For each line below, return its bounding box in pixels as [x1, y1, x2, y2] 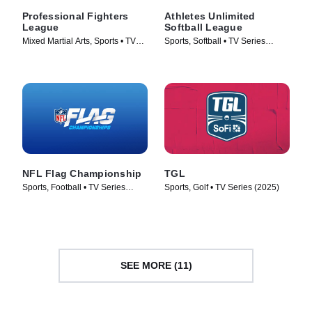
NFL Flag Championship [22, 167, 142, 179]
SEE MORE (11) [120, 260, 192, 272]
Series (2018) [22, 48, 74, 58]
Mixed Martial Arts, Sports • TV [22, 36, 136, 47]
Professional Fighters [22, 10, 129, 22]
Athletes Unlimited [164, 10, 256, 22]
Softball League [164, 22, 242, 33]
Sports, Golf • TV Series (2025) [164, 182, 279, 192]
